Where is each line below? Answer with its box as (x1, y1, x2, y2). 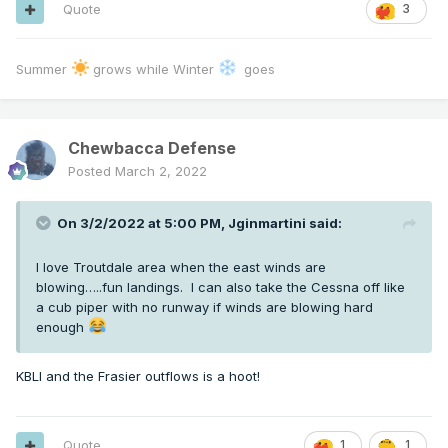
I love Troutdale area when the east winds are (36, 259, 326, 276)
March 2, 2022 (115, 163, 207, 180)
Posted (68, 163, 115, 180)
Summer (16, 61, 71, 78)
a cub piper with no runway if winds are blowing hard (36, 299, 373, 316)
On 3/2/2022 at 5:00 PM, (57, 215, 228, 232)
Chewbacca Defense (68, 138, 236, 159)
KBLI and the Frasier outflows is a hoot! (16, 368, 260, 385)
